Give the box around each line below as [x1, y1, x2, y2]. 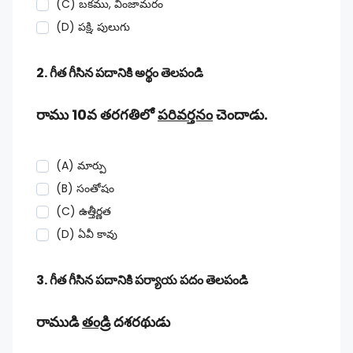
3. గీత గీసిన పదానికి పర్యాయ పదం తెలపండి [36, 271, 248, 289]
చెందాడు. [213, 105, 268, 124]
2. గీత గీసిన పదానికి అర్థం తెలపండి [36, 64, 203, 82]
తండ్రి [82, 312, 110, 332]
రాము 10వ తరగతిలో [36, 105, 158, 124]
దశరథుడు [110, 312, 170, 332]
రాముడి [36, 312, 82, 332]
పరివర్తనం [158, 105, 213, 124]
